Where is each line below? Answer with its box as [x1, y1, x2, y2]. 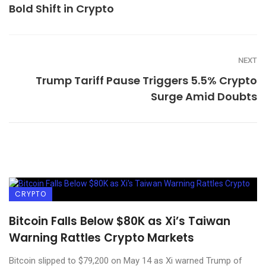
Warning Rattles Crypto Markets [9, 229, 194, 246]
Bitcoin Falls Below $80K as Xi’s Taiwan [9, 213, 230, 229]
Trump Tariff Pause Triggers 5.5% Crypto [36, 72, 257, 88]
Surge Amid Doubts [151, 88, 257, 104]
